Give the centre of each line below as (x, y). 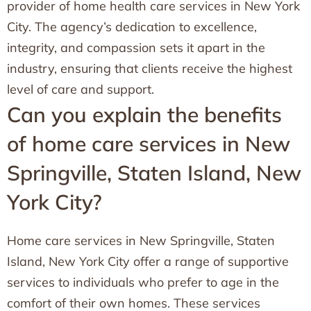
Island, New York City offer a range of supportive (148, 261)
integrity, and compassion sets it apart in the (136, 48)
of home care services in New (149, 144)
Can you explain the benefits (144, 115)
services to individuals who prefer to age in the (143, 282)
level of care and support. (81, 89)
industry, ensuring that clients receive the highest (150, 68)
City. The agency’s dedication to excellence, (132, 27)
